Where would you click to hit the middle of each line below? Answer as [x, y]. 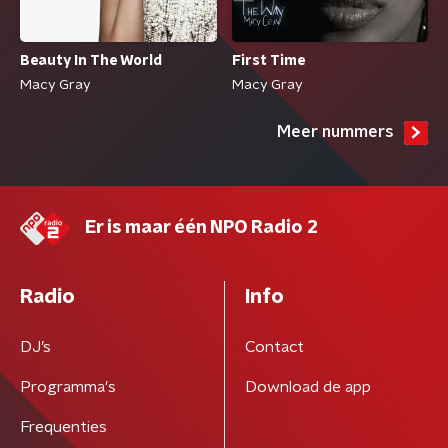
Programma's [68, 387]
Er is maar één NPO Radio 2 [201, 228]
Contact [274, 347]
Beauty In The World [91, 61]
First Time [268, 61]
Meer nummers [335, 132]
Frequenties [63, 427]
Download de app [307, 387]
